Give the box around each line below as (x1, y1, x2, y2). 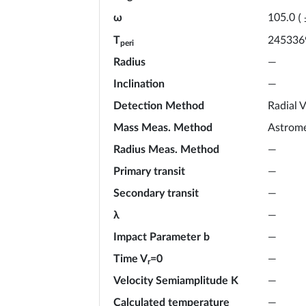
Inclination (113, 78, 165, 89)
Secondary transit (113, 187, 199, 199)
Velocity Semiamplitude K (113, 275, 238, 286)
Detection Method (113, 100, 204, 111)
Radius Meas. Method (113, 143, 219, 155)
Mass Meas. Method (113, 122, 212, 133)
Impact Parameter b (113, 231, 210, 242)
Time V (113, 253, 148, 264)
